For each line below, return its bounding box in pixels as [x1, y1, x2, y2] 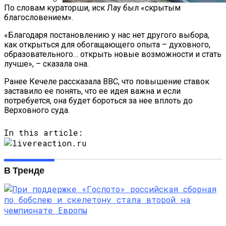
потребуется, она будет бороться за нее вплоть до [4, 95, 193, 105]
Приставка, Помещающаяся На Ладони [63, 22, 218, 32]
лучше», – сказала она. [4, 59, 89, 69]
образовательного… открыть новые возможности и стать [4, 49, 221, 59]
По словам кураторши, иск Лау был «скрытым [4, 3, 181, 13]
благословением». [4, 12, 73, 22]
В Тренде [4, 164, 44, 176]
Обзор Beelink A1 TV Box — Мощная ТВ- [63, 12, 205, 22]
